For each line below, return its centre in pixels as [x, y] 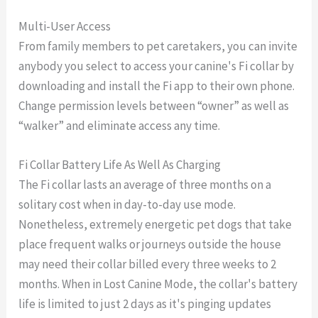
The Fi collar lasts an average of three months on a [145, 185]
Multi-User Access [65, 27]
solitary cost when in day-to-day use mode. [127, 205]
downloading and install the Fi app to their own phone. [157, 86]
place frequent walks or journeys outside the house [150, 245]
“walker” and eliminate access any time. [120, 126]
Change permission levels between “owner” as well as [154, 106]
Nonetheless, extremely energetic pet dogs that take [155, 225]
